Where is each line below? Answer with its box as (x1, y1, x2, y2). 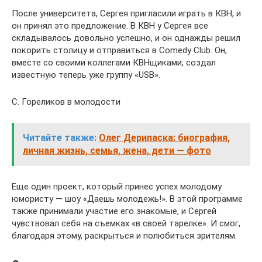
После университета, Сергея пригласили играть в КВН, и (12, 8, 241, 19)
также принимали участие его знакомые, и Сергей (12, 205, 216, 216)
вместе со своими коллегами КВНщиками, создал (12, 57, 216, 68)
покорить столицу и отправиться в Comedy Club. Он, (12, 44, 227, 56)
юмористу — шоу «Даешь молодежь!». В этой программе (12, 193, 243, 204)
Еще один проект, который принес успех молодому (12, 181, 222, 192)
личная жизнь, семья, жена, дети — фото (23, 144, 211, 156)
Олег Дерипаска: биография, (99, 132, 230, 143)
